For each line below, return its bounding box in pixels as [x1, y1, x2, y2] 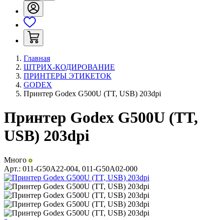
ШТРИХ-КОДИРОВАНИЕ [24, 63, 115, 71]
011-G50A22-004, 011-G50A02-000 [23, 164, 137, 173]
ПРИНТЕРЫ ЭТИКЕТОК [24, 72, 111, 80]
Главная [24, 54, 50, 62]
